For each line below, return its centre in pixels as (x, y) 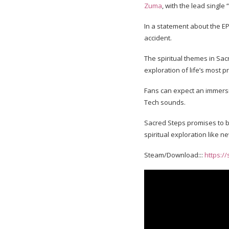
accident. (158, 38)
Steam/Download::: (174, 155)
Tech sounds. (165, 102)
